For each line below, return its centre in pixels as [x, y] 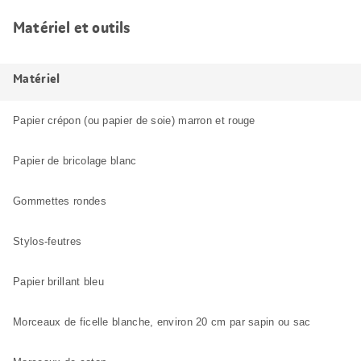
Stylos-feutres [48, 241]
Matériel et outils [72, 27]
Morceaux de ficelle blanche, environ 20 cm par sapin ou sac [162, 322]
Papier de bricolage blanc [75, 160]
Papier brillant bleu [58, 281]
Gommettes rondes [60, 201]
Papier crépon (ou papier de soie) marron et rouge [134, 120]
